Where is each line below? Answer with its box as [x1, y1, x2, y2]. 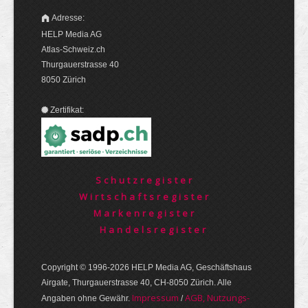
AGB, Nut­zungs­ [185, 291, 250, 304]
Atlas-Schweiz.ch [41, 44, 105, 54]
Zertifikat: [50, 104, 84, 115]
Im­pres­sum [132, 291, 179, 304]
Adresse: [52, 12, 85, 23]
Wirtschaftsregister [78, 190, 211, 203]
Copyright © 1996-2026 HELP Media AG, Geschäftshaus [41, 262, 252, 272]
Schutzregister [95, 173, 195, 186]
